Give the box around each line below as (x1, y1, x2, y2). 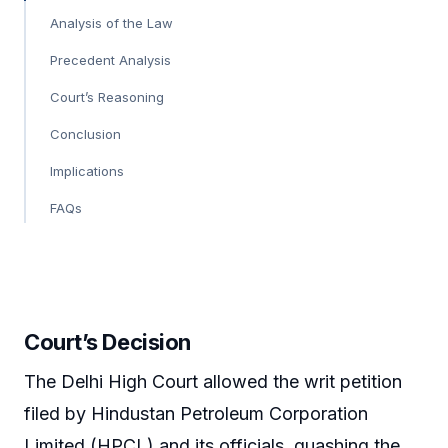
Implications (50, 162, 124, 179)
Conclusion (50, 125, 121, 142)
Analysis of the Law (50, 14, 173, 31)
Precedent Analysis (50, 51, 171, 68)
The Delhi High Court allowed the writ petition (24, 370, 402, 392)
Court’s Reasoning (50, 88, 164, 105)
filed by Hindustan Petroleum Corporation (24, 402, 368, 424)
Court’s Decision (24, 328, 191, 355)
